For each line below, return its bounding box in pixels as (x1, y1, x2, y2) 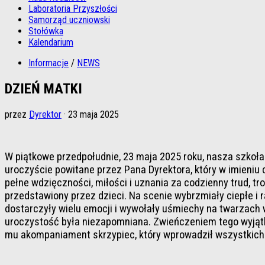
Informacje (28, 57, 69, 69)
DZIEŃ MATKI (5, 80, 82, 97)
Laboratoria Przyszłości (28, 3, 117, 14)
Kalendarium (28, 37, 73, 48)
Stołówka (28, 25, 63, 37)
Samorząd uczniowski (28, 14, 110, 25)
